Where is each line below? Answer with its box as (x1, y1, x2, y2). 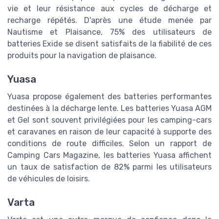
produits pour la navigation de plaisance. (7, 50, 156, 60)
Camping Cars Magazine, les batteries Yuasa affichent (7, 150, 212, 160)
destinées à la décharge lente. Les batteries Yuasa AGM (7, 103, 212, 113)
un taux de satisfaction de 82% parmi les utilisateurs (7, 162, 212, 172)
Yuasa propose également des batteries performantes (7, 91, 212, 101)
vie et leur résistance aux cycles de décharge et (7, 3, 212, 13)
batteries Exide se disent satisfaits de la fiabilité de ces (7, 39, 212, 48)
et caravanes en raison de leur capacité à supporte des (7, 127, 212, 136)
